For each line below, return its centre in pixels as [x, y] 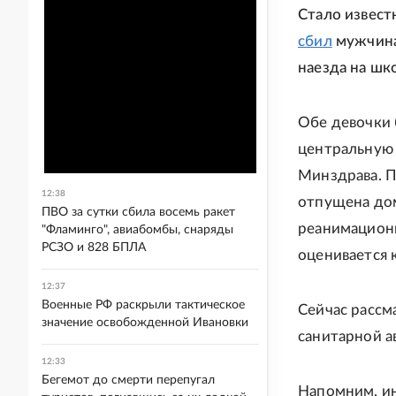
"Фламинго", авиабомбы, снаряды [137, 230]
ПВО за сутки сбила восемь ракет [138, 212]
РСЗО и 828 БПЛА [94, 247]
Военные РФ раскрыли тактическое [143, 305]
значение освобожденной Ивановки [145, 323]
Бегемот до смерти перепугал [128, 380]
